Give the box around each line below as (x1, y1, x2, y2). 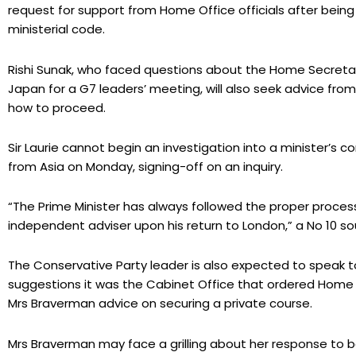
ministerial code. (8, 21, 105, 38)
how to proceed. (8, 99, 106, 116)
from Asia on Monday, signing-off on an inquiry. (8, 157, 283, 175)
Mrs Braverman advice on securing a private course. (8, 295, 312, 312)
